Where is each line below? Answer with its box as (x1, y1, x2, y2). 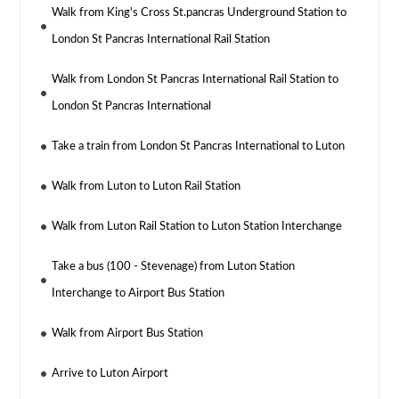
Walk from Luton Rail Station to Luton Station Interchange (52, 221, 343, 233)
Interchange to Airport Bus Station (52, 288, 225, 300)
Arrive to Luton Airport (52, 368, 169, 380)
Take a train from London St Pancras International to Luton (52, 141, 346, 153)
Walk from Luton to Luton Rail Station (52, 181, 241, 193)
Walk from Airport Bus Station (52, 328, 204, 340)
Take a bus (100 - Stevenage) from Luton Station (52, 261, 296, 273)
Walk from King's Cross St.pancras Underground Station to (52, 7, 347, 20)
